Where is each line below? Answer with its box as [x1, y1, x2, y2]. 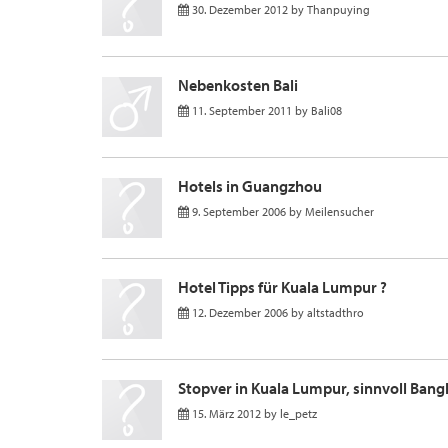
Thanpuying [307, 2, 370, 17]
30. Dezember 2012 [192, 2, 288, 17]
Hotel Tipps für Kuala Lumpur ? [178, 277, 387, 297]
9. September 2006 [192, 204, 286, 219]
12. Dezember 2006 [192, 305, 288, 320]
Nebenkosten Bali [178, 75, 298, 95]
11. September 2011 [192, 103, 292, 118]
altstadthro [307, 305, 364, 320]
